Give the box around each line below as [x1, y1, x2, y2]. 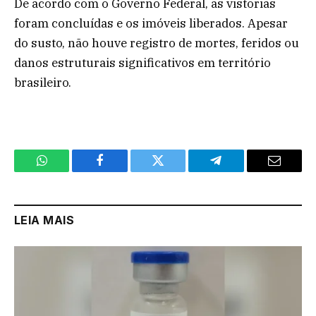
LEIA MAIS [14, 212, 75, 227]
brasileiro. [14, 74, 71, 90]
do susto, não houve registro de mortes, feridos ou [14, 35, 299, 51]
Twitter [157, 164, 194, 178]
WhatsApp [40, 164, 95, 178]
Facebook [99, 164, 149, 178]
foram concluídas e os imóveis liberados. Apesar [14, 15, 288, 31]
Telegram [214, 164, 263, 178]
